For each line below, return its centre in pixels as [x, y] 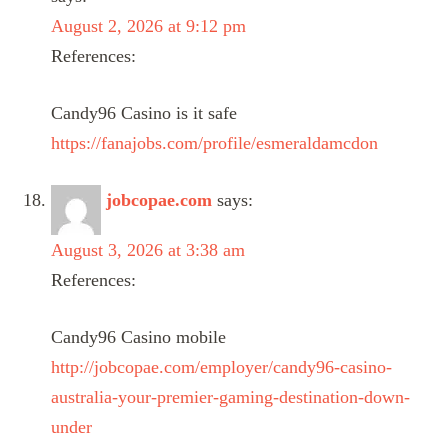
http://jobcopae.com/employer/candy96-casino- [221, 366]
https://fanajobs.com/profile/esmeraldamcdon [214, 142]
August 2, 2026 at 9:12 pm [148, 25]
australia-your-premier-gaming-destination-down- [230, 396]
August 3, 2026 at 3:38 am [148, 249]
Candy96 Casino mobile [138, 336]
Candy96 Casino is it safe [144, 112]
